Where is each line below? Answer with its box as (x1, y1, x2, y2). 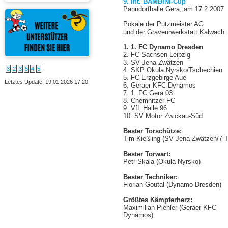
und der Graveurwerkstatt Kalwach (123, 28, 225, 36)
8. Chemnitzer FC (123, 97, 176, 104)
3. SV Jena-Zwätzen (123, 59, 184, 66)
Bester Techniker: (123, 173, 178, 181)
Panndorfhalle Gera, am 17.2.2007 (123, 5, 224, 13)
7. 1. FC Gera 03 (123, 89, 173, 97)
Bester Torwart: (123, 150, 171, 158)
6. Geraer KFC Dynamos (123, 81, 196, 89)
